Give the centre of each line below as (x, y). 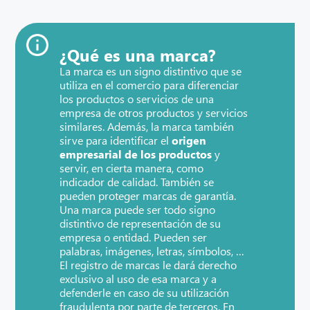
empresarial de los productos (136, 154)
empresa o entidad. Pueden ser (134, 237)
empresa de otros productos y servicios (154, 112)
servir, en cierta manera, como (132, 168)
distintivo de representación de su (140, 223)
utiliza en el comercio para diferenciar (149, 85)
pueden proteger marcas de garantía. (148, 195)
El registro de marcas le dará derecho (148, 265)
